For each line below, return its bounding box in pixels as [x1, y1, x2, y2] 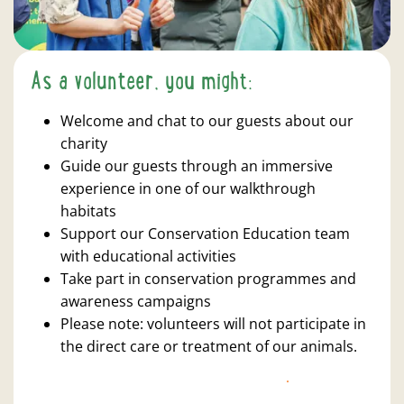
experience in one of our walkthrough [60, 179, 316, 199]
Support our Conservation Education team [60, 224, 350, 244]
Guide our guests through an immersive [60, 156, 333, 177]
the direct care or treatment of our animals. [60, 336, 357, 357]
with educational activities [60, 246, 236, 267]
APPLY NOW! [286, 386, 354, 402]
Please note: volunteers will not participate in [60, 314, 366, 335]
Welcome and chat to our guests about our [60, 111, 353, 132]
